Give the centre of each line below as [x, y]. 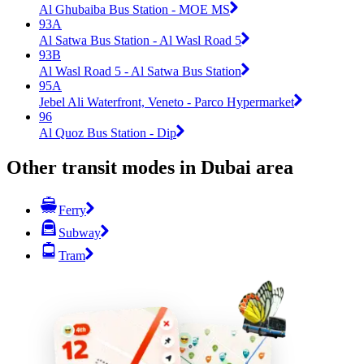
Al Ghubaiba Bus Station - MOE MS [134, 9]
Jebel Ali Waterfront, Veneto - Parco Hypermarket [167, 102]
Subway [80, 232]
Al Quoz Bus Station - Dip [108, 132]
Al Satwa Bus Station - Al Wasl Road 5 [140, 40]
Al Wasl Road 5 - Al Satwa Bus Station [140, 71]
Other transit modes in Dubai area [150, 167]
